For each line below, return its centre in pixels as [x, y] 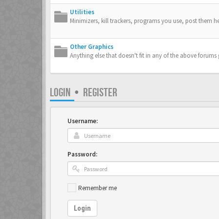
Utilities [82, 12]
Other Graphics [92, 47]
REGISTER [100, 93]
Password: [82, 154]
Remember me [98, 188]
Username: [83, 121]
